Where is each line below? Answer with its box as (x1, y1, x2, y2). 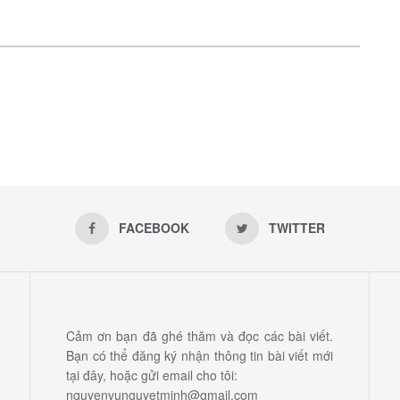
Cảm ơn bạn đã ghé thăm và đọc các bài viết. (66, 326, 333, 345)
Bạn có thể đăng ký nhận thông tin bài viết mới (66, 346, 333, 364)
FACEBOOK (119, 218, 189, 237)
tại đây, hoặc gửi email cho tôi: (66, 365, 237, 384)
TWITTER (269, 218, 325, 237)
